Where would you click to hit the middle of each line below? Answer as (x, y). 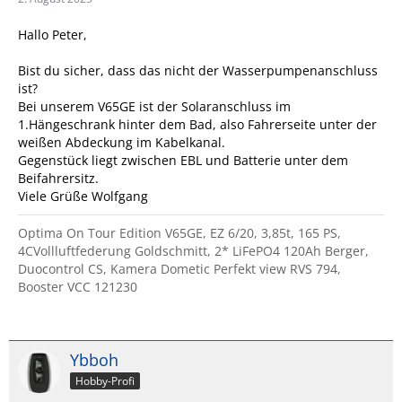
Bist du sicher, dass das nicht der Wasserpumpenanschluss (198, 71)
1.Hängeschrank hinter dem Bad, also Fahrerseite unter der (197, 125)
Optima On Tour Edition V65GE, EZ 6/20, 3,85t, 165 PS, (179, 233)
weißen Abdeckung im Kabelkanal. (122, 143)
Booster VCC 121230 (78, 287)
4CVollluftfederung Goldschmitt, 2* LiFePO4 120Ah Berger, (193, 251)
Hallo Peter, (52, 35)
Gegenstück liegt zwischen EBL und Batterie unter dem (183, 161)
